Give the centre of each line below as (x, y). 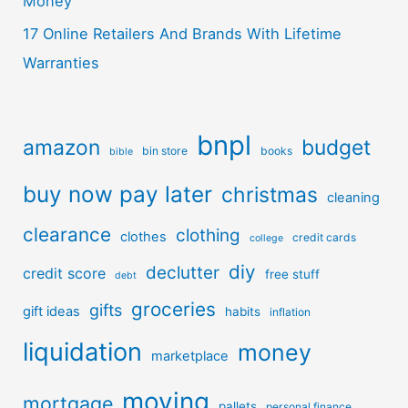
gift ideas (52, 311)
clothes (144, 237)
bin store (165, 151)
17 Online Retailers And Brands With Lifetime (183, 34)
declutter (183, 273)
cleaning (354, 198)
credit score (65, 273)
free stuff (293, 274)
